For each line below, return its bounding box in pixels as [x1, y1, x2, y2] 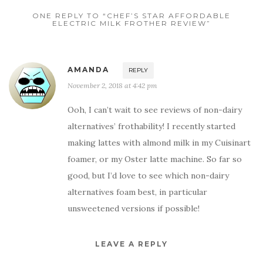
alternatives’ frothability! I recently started [68, 121, 235, 132]
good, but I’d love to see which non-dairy [68, 170, 229, 181]
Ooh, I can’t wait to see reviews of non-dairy [68, 104, 242, 116]
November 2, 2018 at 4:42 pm [68, 81, 157, 90]
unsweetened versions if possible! [68, 203, 200, 214]
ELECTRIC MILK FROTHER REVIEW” [52, 19, 211, 28]
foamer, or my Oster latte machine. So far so [68, 154, 242, 165]
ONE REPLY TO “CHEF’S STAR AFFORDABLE [32, 11, 231, 21]
